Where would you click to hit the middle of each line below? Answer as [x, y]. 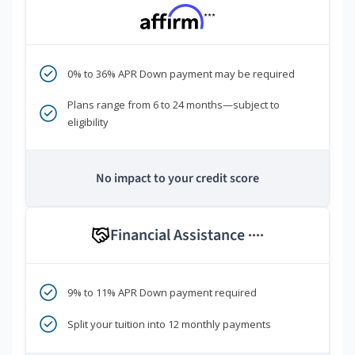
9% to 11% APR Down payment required [162, 292]
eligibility [88, 122]
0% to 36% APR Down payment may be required [181, 73]
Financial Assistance [179, 235]
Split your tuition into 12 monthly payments [169, 324]
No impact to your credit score [177, 178]
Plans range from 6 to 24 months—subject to [174, 104]
